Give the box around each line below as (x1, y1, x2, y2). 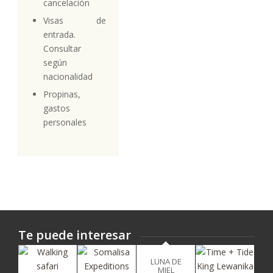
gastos (43, 102, 70, 114)
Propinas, (43, 88, 80, 100)
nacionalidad (43, 70, 93, 82)
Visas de (43, 14, 106, 26)
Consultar (43, 42, 81, 54)
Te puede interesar (18, 227, 131, 243)
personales (43, 116, 87, 128)
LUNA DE (150, 255, 182, 267)
